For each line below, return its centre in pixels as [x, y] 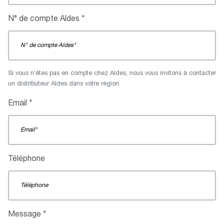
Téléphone [26, 159]
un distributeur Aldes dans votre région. [64, 84]
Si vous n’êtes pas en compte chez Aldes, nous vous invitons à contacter [112, 73]
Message [24, 215]
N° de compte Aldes [44, 19]
